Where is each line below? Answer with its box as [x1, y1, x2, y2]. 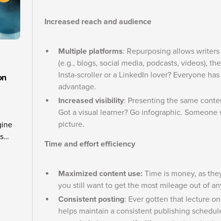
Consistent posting [58, 194, 124, 204]
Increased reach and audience [44, 17, 151, 27]
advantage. [58, 82, 98, 92]
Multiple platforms [58, 46, 123, 56]
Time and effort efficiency [44, 139, 135, 149]
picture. [58, 119, 86, 129]
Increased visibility [58, 96, 124, 106]
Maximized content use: [58, 169, 145, 179]
